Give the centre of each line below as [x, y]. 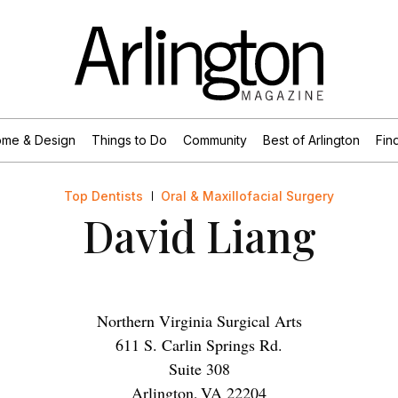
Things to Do [129, 139]
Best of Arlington [311, 139]
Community [215, 139]
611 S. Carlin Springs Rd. [199, 344]
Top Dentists [103, 195]
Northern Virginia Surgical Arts [199, 320]
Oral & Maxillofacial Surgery [247, 195]
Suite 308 [199, 368]
